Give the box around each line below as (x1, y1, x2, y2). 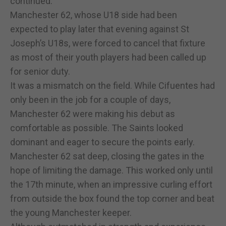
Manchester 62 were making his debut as (10, 108, 175, 119)
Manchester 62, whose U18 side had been (10, 9, 177, 20)
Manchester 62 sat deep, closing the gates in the (10, 150, 204, 161)
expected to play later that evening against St (10, 23, 189, 34)
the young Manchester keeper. (10, 207, 132, 218)
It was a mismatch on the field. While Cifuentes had (10, 80, 215, 91)
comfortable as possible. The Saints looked (10, 122, 183, 133)
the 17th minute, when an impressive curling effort (10, 179, 212, 190)
